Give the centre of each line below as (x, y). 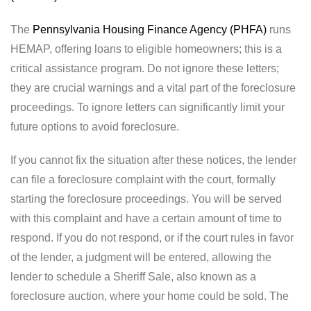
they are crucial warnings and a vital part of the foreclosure (153, 88)
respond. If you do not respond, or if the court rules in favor (152, 238)
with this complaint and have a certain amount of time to (146, 218)
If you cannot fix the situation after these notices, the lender (153, 160)
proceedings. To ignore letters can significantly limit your (148, 107)
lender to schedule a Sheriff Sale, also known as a (133, 277)
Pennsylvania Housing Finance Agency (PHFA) (150, 30)
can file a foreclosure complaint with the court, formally (143, 179)
